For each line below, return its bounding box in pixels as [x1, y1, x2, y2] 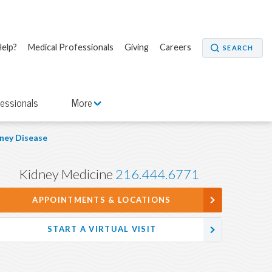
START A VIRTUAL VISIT [47, 224, 157, 235]
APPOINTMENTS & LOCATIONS [32, 194, 171, 205]
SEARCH [223, 43, 253, 52]
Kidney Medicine [18, 165, 115, 183]
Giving [124, 41, 149, 53]
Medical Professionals [27, 41, 114, 53]
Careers [159, 41, 191, 53]
